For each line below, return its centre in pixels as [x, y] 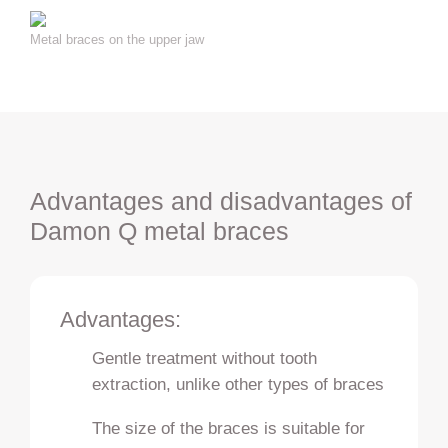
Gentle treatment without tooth [205, 358]
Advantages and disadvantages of [220, 201]
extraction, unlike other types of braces [238, 384]
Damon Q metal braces [159, 231]
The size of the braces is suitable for [229, 427]
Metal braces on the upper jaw [116, 40]
